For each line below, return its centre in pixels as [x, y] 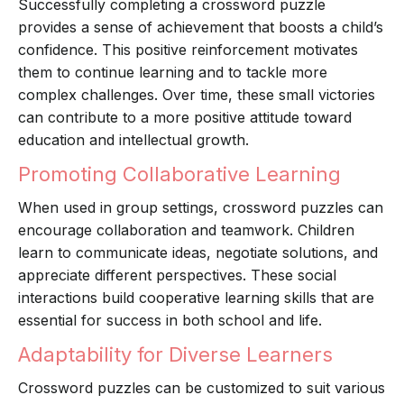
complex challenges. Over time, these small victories [197, 95]
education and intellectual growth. [133, 140]
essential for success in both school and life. [170, 321]
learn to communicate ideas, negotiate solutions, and [198, 253]
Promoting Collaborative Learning [179, 174]
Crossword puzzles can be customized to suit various [202, 388]
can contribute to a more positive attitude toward [185, 118]
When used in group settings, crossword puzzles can [201, 208]
